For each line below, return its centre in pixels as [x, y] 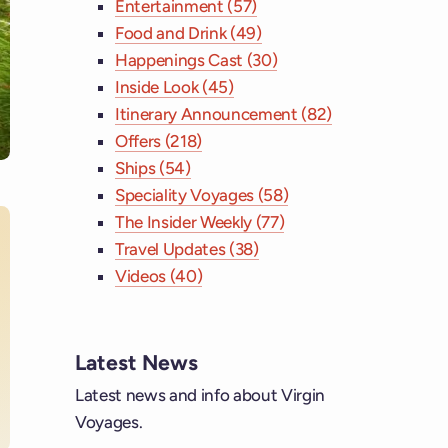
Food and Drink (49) [188, 33]
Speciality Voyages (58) [202, 195]
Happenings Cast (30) [196, 60]
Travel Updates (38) [187, 249]
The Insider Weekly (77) [200, 222]
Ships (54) [153, 168]
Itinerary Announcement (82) [223, 114]
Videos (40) [159, 276]
